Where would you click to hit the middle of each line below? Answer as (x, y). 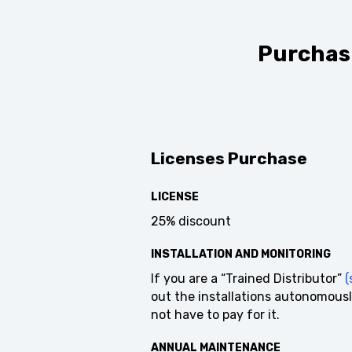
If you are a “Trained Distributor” (242, 292)
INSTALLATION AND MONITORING (235, 268)
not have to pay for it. (209, 328)
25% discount (185, 235)
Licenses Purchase (223, 172)
